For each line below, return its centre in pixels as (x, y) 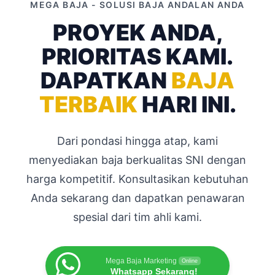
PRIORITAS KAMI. (137, 56)
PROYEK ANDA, (137, 32)
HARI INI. (187, 104)
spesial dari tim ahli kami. (137, 217)
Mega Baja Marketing (141, 261)
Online (190, 261)
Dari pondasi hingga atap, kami (137, 141)
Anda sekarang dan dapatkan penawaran (137, 198)
